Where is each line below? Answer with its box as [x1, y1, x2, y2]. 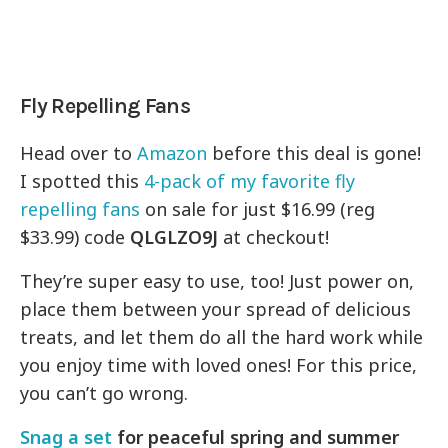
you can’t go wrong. [20, 381, 189, 406]
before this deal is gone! [207, 141, 422, 166]
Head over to [20, 141, 138, 166]
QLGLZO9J [130, 225, 224, 250]
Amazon [137, 141, 208, 166]
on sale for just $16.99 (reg [140, 197, 376, 222]
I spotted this [20, 169, 140, 194]
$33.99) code [20, 225, 131, 250]
